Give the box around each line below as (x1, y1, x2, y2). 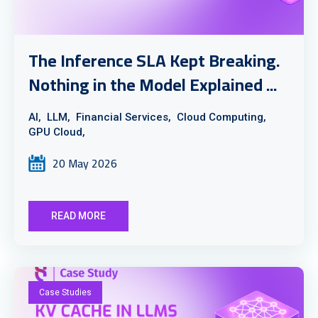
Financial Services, (76, 111, 171, 124)
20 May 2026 (53, 153, 117, 174)
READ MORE (51, 210, 106, 221)
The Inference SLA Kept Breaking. (28, 45, 280, 77)
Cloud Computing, (177, 111, 266, 124)
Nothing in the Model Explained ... (28, 69, 277, 101)
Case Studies (39, 287, 92, 297)
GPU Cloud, (28, 126, 85, 138)
